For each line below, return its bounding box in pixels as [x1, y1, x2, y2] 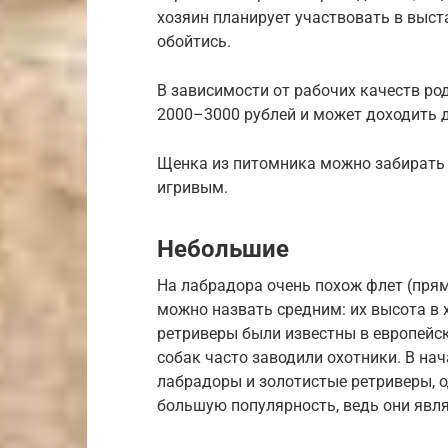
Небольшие [157, 235, 289, 263]
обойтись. [157, 32, 231, 51]
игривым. [157, 178, 228, 197]
